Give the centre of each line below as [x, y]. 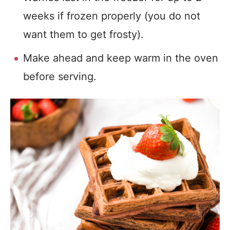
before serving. [60, 76]
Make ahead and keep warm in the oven [121, 58]
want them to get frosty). [83, 34]
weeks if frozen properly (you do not [112, 16]
